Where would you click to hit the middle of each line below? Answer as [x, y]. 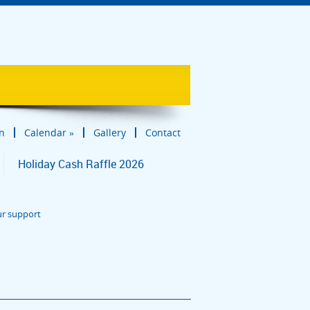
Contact [163, 133]
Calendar [45, 133]
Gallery [110, 133]
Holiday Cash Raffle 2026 [81, 164]
